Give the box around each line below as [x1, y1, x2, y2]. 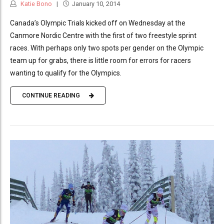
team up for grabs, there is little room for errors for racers [10, 56, 191, 64]
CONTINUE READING [22, 92, 80, 99]
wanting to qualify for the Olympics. [10, 68, 121, 77]
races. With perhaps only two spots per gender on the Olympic [10, 43, 203, 52]
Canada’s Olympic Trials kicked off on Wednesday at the [10, 18, 185, 27]
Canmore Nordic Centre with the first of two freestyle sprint [10, 31, 196, 39]
